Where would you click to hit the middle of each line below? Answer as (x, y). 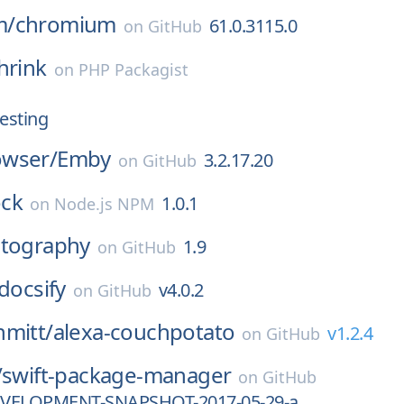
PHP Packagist (133, 69)
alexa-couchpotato (144, 331)
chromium (65, 24)
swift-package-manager (117, 375)
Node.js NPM (104, 204)
